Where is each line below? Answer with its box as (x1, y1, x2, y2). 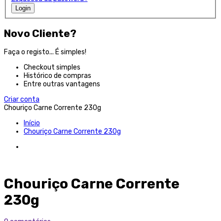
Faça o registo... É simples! (4, 48, 86, 57)
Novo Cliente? (4, 27, 76, 40)
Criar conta (4, 95, 39, 104)
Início (24, 119, 40, 128)
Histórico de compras (24, 72, 91, 80)
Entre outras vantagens (24, 80, 100, 89)
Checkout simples (24, 63, 80, 72)
